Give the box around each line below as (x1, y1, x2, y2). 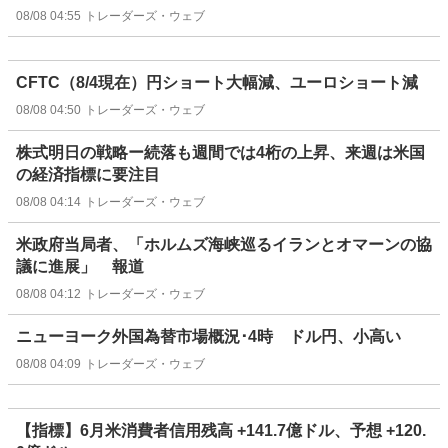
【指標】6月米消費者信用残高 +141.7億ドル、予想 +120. (16, 421, 426, 439)
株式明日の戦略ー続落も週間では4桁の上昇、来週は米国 (16, 143, 425, 161)
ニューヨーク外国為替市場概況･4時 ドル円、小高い (16, 327, 401, 345)
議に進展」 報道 (16, 257, 144, 275)
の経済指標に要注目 (16, 165, 160, 183)
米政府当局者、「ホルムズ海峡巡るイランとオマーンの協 (16, 235, 432, 253)
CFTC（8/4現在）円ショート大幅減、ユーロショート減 (16, 73, 418, 91)
